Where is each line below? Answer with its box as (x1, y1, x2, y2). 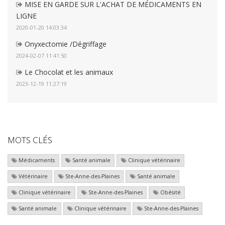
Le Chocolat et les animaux (23, 67, 113, 77)
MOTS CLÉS (8, 134, 52, 146)
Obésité (158, 189, 181, 196)
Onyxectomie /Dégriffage (23, 39, 106, 49)
